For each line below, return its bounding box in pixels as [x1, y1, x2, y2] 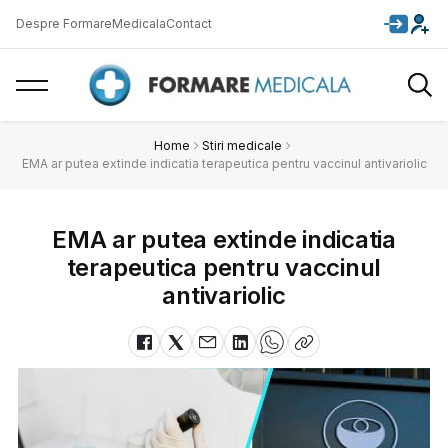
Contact [166, 16, 212, 31]
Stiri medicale [202, 138, 282, 153]
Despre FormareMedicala [16, 16, 166, 31]
